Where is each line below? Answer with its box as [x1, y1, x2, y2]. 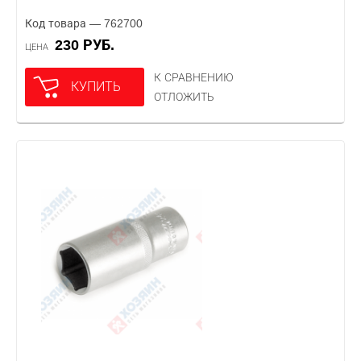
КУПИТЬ [71, 80, 121, 93]
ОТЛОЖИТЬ [154, 90, 214, 103]
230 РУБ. [63, 37, 114, 53]
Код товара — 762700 [25, 17, 143, 30]
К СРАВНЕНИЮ [154, 71, 234, 84]
